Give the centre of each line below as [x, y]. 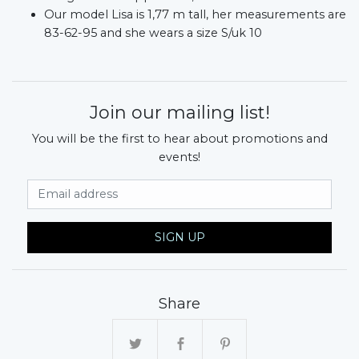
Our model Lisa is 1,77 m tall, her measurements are [195, 14]
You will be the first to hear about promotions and [179, 138]
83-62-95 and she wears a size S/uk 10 [153, 32]
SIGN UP [179, 237]
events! [179, 157]
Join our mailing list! [179, 112]
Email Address [224, 187]
